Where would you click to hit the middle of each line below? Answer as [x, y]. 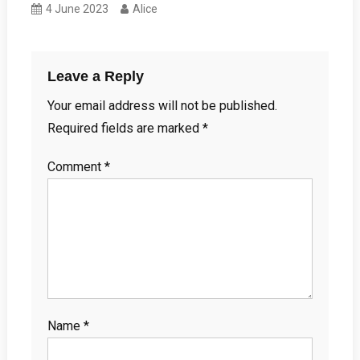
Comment [76, 166]
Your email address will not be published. [162, 105]
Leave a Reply [95, 76]
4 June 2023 [78, 8]
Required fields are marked [125, 128]
